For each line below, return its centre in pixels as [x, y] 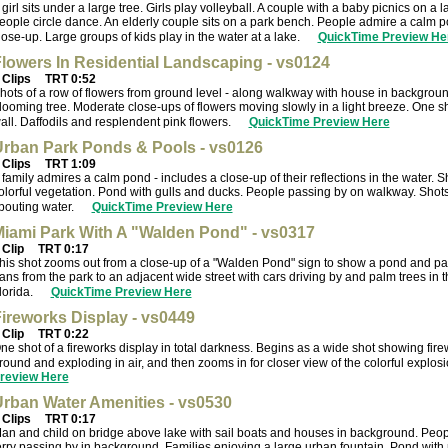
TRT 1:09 [68, 163]
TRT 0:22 [61, 333]
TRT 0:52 [68, 78]
